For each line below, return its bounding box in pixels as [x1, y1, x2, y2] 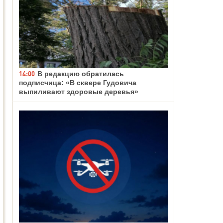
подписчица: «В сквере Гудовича [19, 79, 136, 87]
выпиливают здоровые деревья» [19, 88, 138, 96]
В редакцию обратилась [37, 70, 124, 78]
